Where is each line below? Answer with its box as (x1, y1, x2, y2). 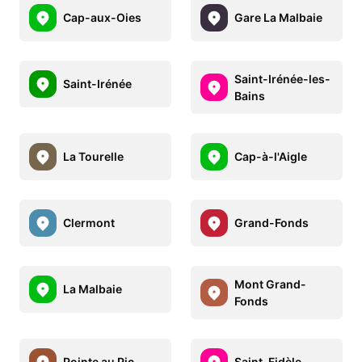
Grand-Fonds (234, 216, 309, 230)
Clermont (63, 216, 115, 230)
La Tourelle (63, 149, 124, 164)
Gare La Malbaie (234, 11, 322, 25)
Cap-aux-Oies (63, 11, 141, 25)
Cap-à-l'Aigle (234, 149, 307, 164)
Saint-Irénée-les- (234, 71, 330, 86)
